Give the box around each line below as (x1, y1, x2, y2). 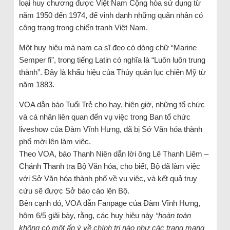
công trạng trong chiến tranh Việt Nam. (18, 23, 148, 32)
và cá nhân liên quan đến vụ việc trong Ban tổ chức (18, 112, 190, 121)
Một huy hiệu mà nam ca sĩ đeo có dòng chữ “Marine (18, 43, 197, 52)
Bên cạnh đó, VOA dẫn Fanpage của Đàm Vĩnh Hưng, (18, 198, 200, 207)
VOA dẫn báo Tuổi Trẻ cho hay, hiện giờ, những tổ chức (18, 100, 205, 109)
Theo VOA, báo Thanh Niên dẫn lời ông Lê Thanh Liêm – (18, 149, 208, 158)
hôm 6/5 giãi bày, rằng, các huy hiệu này (18, 210, 156, 220)
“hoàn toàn (155, 210, 191, 220)
